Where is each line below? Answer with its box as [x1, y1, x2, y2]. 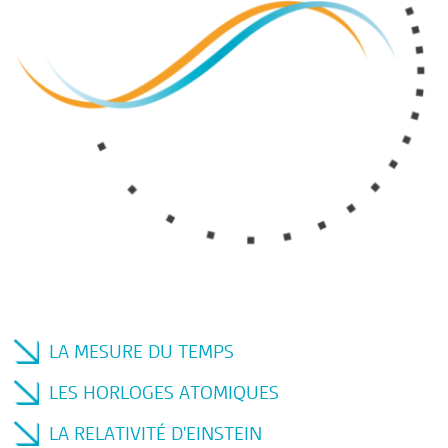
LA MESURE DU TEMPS [49, 341, 235, 363]
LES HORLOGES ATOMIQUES [49, 382, 280, 404]
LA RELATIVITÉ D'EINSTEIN [49, 423, 263, 445]
